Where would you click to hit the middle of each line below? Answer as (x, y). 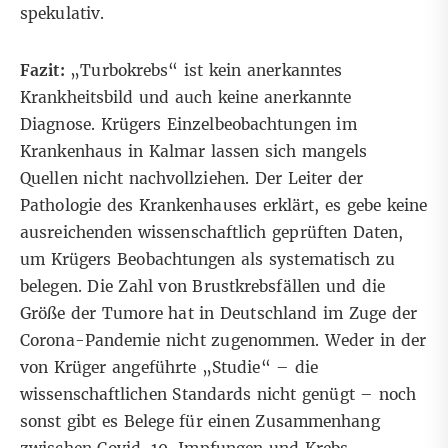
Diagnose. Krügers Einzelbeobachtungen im (188, 125)
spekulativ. (62, 14)
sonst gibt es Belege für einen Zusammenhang (200, 422)
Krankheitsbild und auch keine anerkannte (186, 98)
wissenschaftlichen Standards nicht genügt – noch (218, 395)
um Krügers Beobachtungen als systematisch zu (208, 260)
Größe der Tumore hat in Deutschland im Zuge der (219, 314)
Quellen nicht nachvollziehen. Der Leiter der (192, 179)
